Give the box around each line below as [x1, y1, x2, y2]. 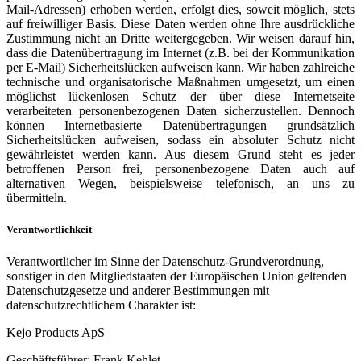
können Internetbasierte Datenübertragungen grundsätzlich [6, 118, 355, 133]
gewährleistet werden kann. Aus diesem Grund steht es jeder [6, 147, 355, 162]
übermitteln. [6, 191, 67, 205]
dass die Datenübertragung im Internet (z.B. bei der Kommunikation [6, 46, 355, 60]
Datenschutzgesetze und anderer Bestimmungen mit [6, 283, 269, 297]
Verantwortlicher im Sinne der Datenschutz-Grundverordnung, [6, 254, 324, 268]
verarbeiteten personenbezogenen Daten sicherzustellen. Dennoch [6, 104, 355, 118]
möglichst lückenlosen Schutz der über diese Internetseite [6, 89, 355, 104]
